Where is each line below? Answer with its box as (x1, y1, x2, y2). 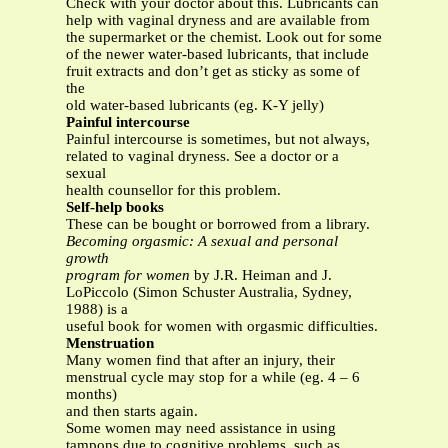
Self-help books (66, 199, 164, 216)
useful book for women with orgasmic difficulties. (66, 318, 378, 335)
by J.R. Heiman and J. (190, 267, 332, 284)
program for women (66, 267, 190, 284)
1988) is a (66, 301, 128, 318)
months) (66, 386, 117, 403)
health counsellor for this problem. (66, 182, 281, 199)
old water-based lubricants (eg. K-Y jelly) (66, 97, 324, 114)
